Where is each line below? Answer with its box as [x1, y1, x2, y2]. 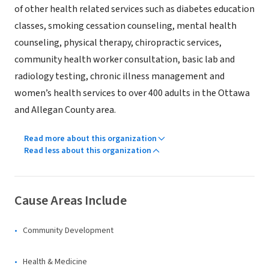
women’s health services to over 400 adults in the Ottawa [14, 86, 250, 100]
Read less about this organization [24, 145, 151, 157]
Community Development [23, 225, 113, 237]
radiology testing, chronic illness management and [14, 70, 225, 83]
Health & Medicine [23, 256, 87, 268]
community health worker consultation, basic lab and [14, 53, 235, 66]
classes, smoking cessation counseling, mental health [14, 19, 237, 32]
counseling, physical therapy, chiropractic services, [14, 36, 222, 49]
